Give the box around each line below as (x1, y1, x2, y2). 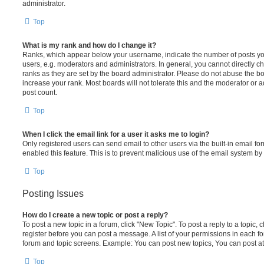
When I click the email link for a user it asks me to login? (22, 130, 209, 138)
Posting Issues (22, 189, 84, 199)
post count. (22, 88, 57, 97)
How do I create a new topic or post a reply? (22, 211, 168, 219)
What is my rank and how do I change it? (22, 41, 156, 49)
